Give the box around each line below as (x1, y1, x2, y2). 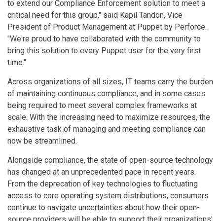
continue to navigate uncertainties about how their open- (7, 203, 200, 212)
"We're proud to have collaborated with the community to (7, 34, 201, 43)
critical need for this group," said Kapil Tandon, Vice (7, 10, 183, 20)
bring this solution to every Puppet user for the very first (7, 46, 201, 55)
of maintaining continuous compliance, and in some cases (7, 89, 205, 98)
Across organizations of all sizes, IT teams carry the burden (7, 77, 213, 86)
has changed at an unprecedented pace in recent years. (7, 167, 196, 177)
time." (7, 58, 26, 67)
